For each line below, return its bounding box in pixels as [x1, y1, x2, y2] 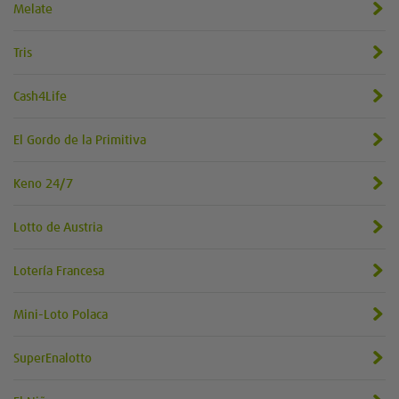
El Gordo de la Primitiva [13, 132, 146, 149]
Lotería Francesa [13, 263, 104, 280]
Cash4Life [13, 88, 67, 105]
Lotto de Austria [13, 219, 102, 236]
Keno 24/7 [13, 175, 73, 192]
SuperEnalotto [13, 350, 92, 367]
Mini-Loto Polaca [13, 306, 108, 323]
